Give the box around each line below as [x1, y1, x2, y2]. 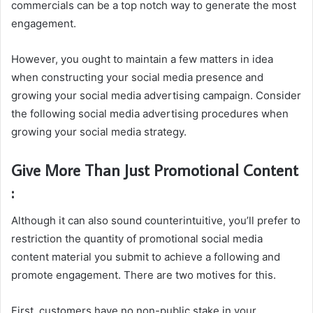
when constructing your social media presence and [11, 71, 263, 84]
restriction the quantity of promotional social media [11, 231, 263, 245]
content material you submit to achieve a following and [11, 249, 280, 263]
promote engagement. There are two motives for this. [11, 268, 276, 282]
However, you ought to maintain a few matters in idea [11, 52, 273, 66]
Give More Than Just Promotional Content [11, 159, 298, 180]
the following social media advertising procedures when [11, 107, 289, 120]
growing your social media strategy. [11, 125, 187, 138]
